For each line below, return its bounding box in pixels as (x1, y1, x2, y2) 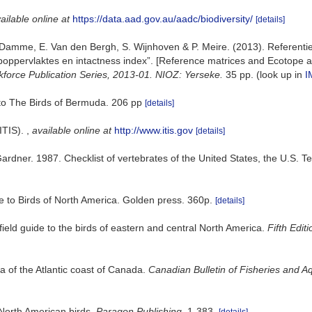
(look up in (253, 69, 305, 80)
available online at (32, 125, 111, 136)
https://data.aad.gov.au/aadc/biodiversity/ (72, 13, 253, 24)
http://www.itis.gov (114, 125, 193, 136)
